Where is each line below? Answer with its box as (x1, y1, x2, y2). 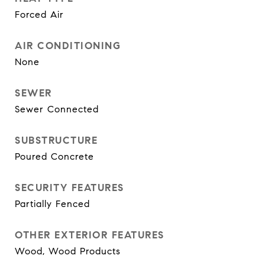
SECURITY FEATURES (15, 182, 124, 194)
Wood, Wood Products (15, 245, 121, 257)
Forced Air (15, 9, 64, 20)
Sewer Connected (15, 104, 99, 115)
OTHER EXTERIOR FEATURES (15, 229, 164, 241)
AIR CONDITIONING (15, 40, 121, 52)
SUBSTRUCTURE (15, 134, 98, 147)
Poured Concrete (15, 151, 94, 162)
